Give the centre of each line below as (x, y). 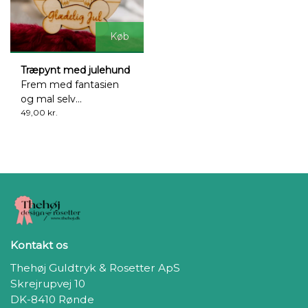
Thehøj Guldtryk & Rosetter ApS (95, 268)
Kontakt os (39, 245)
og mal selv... (51, 99)
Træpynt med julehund (75, 70)
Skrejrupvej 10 (48, 284)
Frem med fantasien (70, 84)
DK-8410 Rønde (52, 300)
